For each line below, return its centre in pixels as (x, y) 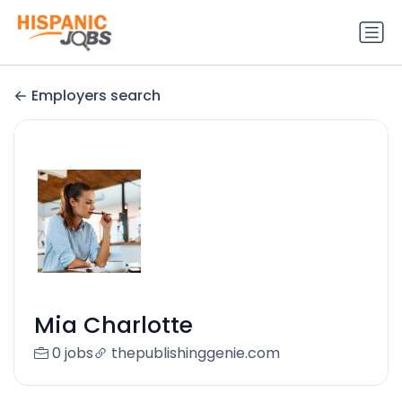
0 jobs (72, 354)
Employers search (96, 96)
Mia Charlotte (113, 326)
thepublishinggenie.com (195, 354)
